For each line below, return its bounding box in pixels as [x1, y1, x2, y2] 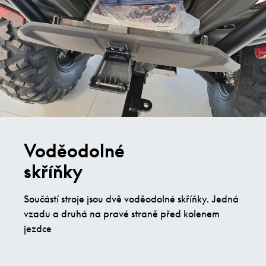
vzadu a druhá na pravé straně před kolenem [24, 207, 220, 220]
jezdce [24, 222, 52, 235]
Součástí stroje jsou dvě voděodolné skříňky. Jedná [24, 192, 239, 205]
